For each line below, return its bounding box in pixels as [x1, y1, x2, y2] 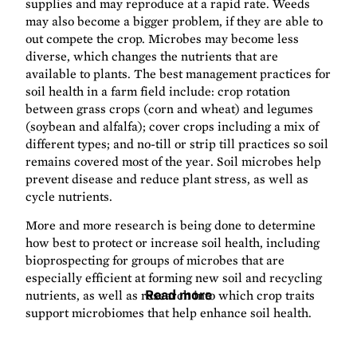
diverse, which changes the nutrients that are [25, 49, 279, 65]
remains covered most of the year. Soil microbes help [25, 154, 322, 170]
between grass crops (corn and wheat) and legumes [25, 101, 314, 117]
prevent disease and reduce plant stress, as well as [25, 171, 309, 187]
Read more [144, 288, 212, 303]
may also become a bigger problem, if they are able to [25, 14, 324, 29]
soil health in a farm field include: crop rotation [25, 84, 291, 100]
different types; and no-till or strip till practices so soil [25, 136, 329, 152]
